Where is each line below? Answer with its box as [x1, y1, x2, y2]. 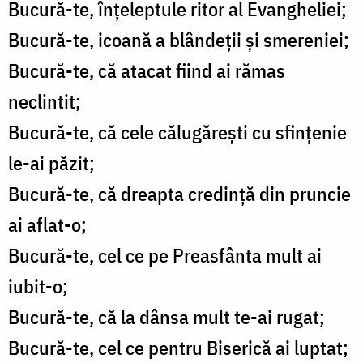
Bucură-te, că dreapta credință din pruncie [8, 181, 351, 207]
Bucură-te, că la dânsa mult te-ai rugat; [8, 304, 325, 331]
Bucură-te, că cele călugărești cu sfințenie [8, 119, 347, 146]
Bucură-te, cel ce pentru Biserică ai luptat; [8, 335, 348, 361]
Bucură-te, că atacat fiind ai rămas [8, 58, 285, 84]
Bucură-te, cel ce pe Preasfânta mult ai [8, 242, 322, 269]
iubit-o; [8, 273, 68, 300]
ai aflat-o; [8, 211, 87, 238]
